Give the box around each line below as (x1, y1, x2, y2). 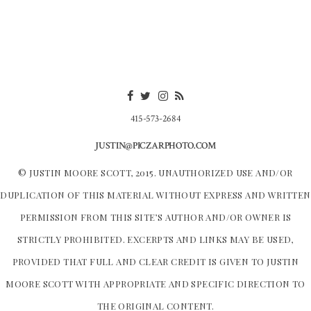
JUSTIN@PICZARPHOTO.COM (95, 140, 216, 153)
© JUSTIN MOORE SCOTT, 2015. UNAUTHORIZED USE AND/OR (18, 167, 293, 179)
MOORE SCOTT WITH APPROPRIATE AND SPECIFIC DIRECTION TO (6, 278, 305, 290)
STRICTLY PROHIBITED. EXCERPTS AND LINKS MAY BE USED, (17, 233, 294, 246)
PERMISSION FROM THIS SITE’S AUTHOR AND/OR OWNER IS (19, 211, 292, 224)
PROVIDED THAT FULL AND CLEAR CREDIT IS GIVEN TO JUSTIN (12, 255, 299, 268)
